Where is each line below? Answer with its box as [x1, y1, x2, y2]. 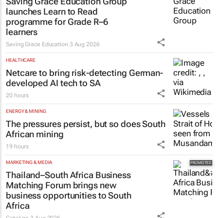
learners [6, 27, 38, 37]
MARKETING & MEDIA [6, 160, 53, 165]
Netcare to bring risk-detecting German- [6, 68, 163, 78]
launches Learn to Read [6, 6, 98, 17]
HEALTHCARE [6, 57, 36, 63]
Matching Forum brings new [6, 180, 116, 191]
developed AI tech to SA [6, 78, 101, 89]
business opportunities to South [6, 190, 131, 201]
